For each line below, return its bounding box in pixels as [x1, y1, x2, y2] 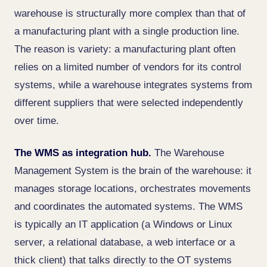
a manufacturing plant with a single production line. [14, 26, 240, 37]
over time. [14, 115, 59, 126]
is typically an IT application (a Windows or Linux [14, 219, 232, 230]
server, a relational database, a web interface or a [14, 237, 235, 248]
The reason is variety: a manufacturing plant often [14, 44, 235, 55]
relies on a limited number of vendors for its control [14, 61, 241, 73]
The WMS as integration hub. [14, 147, 151, 159]
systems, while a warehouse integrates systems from [14, 79, 252, 91]
